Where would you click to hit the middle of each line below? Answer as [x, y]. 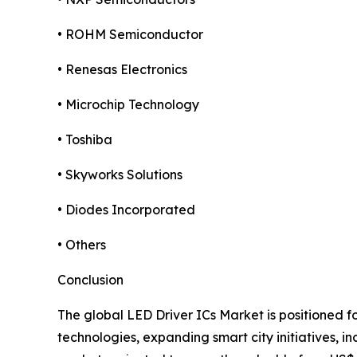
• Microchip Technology [128, 105]
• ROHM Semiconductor [130, 35]
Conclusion [90, 280]
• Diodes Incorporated [126, 210]
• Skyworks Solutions [120, 175]
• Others [82, 245]
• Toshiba [85, 140]
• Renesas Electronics [122, 70]
